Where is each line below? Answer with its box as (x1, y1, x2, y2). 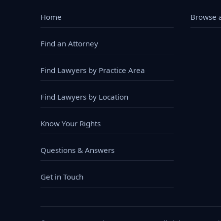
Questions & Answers (40, 145, 114, 155)
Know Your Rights (40, 118, 101, 128)
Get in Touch (40, 171, 83, 182)
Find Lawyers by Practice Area (40, 65, 145, 75)
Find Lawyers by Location (40, 91, 128, 102)
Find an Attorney (40, 38, 98, 48)
